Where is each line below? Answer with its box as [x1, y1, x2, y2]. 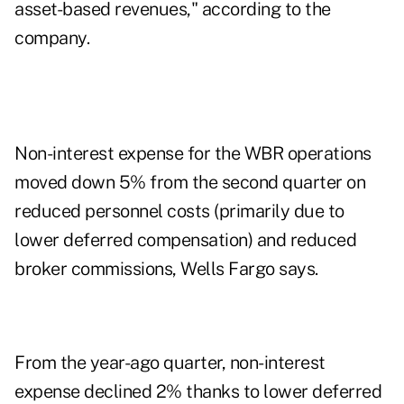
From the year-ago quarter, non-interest [14, 352, 326, 374]
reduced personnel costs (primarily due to [14, 200, 344, 223]
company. [14, 27, 89, 50]
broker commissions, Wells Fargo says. [14, 258, 318, 280]
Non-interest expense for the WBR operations [14, 142, 372, 165]
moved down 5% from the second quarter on [14, 171, 365, 194]
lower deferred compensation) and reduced [14, 229, 356, 252]
